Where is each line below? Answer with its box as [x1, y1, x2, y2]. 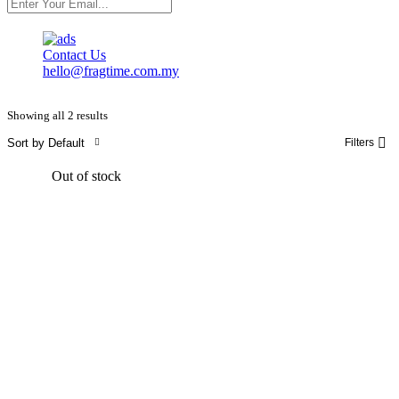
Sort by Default [7, 135, 85, 150]
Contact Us [43, 47, 106, 63]
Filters [345, 136, 374, 150]
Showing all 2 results [7, 109, 108, 123]
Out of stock [52, 168, 121, 184]
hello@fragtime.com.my [43, 63, 179, 79]
